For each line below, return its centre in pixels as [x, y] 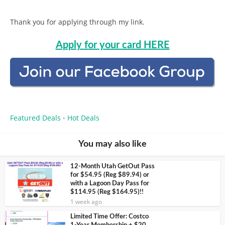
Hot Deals [83, 118]
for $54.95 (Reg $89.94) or [110, 175]
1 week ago [86, 202]
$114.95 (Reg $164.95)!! [107, 192]
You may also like [113, 144]
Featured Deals [35, 118]
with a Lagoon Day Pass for [110, 184]
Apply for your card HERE [113, 45]
